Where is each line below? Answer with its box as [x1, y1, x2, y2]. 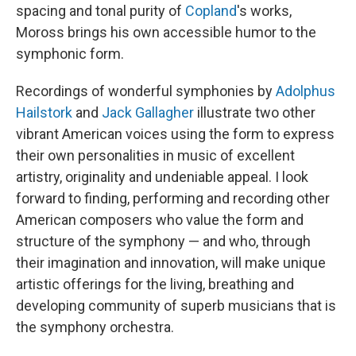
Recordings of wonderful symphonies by [16, 83, 276, 100]
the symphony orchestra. [16, 319, 174, 336]
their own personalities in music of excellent [16, 147, 295, 164]
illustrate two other [194, 104, 315, 122]
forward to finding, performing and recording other [16, 190, 330, 207]
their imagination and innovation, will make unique [16, 254, 326, 272]
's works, [237, 2, 292, 20]
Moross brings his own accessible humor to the [16, 24, 316, 41]
